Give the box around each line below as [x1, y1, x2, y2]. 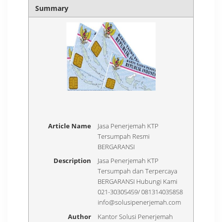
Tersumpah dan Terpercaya [98, 166, 178, 176]
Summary [35, 3, 69, 13]
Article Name [48, 121, 92, 130]
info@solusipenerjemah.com [98, 198, 181, 207]
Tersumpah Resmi [98, 131, 150, 141]
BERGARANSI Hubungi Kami [98, 177, 178, 186]
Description [54, 156, 92, 166]
